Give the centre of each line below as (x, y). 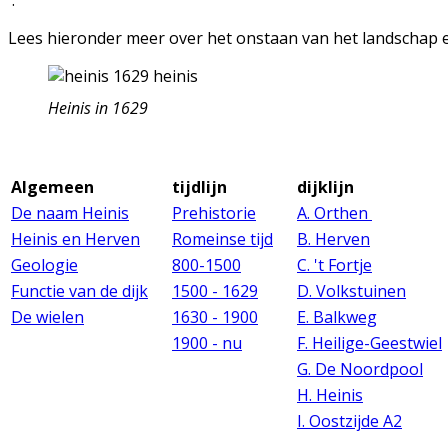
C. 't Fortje (334, 265)
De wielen (47, 317)
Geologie (44, 265)
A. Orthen (334, 213)
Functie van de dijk (79, 291)
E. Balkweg (337, 317)
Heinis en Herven (75, 239)
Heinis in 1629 (98, 108)
